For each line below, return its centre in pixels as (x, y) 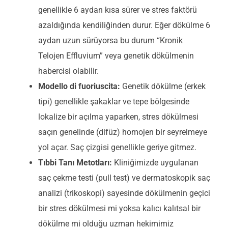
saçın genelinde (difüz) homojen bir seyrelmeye (123, 132)
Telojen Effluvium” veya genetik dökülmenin (116, 55)
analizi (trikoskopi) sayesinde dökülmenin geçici (124, 193)
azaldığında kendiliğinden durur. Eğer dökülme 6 (124, 25)
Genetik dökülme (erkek (163, 86)
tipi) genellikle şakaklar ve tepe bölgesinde (114, 101)
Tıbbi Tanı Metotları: (75, 162)
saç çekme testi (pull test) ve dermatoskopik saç (124, 178)
